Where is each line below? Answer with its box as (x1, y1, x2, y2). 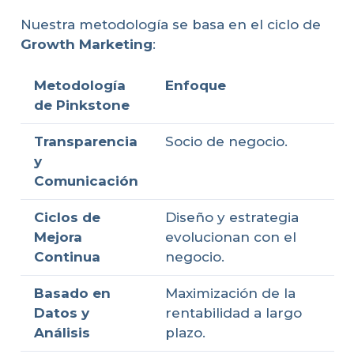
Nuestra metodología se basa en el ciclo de (20, 17, 321, 33)
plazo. (164, 325, 205, 341)
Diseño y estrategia (164, 209, 299, 226)
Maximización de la (164, 285, 296, 302)
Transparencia (33, 134, 137, 150)
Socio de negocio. (164, 134, 288, 150)
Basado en (33, 285, 111, 302)
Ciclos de (33, 209, 100, 226)
